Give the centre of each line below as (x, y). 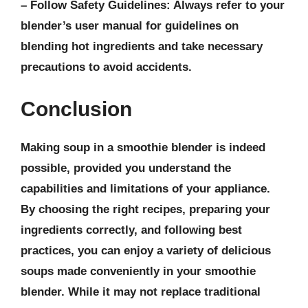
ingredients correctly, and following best (131, 230)
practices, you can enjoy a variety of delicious (146, 251)
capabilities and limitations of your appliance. (145, 189)
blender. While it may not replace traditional (141, 292)
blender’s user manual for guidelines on (130, 25)
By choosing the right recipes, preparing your (145, 209)
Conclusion (76, 109)
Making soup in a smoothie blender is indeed (143, 147)
